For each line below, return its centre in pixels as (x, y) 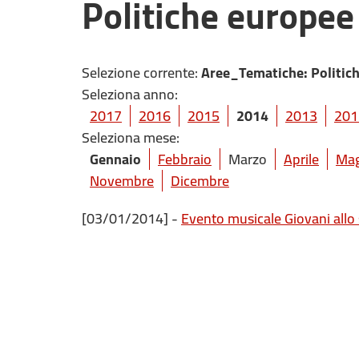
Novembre (122, 181)
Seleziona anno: (130, 94)
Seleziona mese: (131, 137)
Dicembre (200, 181)
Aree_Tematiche (252, 73)
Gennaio (115, 159)
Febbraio (185, 159)
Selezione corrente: (141, 73)
